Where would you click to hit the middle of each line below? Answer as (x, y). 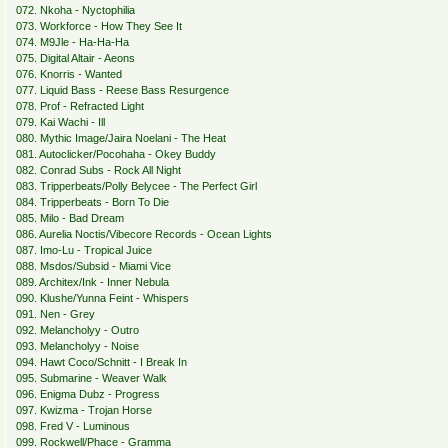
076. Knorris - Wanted (68, 74)
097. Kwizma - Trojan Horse (83, 410)
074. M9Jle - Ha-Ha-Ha (72, 42)
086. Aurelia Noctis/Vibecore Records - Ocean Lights (143, 234)
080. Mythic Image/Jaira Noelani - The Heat (120, 138)
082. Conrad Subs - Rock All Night (98, 170)
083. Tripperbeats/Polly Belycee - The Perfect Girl (136, 186)
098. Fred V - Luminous (72, 426)
